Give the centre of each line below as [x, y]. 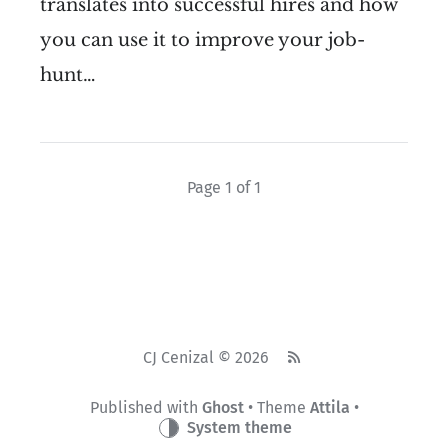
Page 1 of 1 [224, 187]
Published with [145, 408]
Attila [329, 408]
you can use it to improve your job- [202, 40]
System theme [239, 428]
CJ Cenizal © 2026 [207, 358]
